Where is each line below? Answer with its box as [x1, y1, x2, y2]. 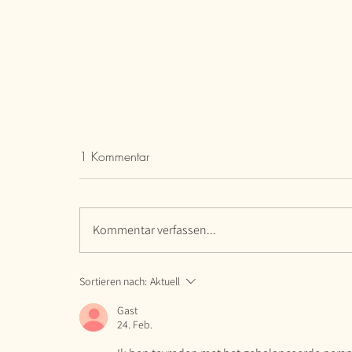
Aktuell [150, 273, 180, 288]
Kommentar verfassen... [93, 221, 216, 238]
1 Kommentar [79, 147, 149, 165]
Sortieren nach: [79, 273, 147, 288]
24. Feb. [117, 317, 152, 332]
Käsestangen [98, 203, 172, 222]
